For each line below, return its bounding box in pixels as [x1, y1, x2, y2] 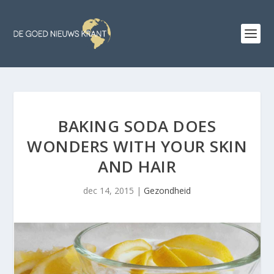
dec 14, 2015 [83, 185, 134, 196]
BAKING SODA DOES [58, 115, 216, 137]
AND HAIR [98, 155, 176, 177]
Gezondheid [144, 185, 191, 196]
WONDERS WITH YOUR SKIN [27, 135, 247, 157]
